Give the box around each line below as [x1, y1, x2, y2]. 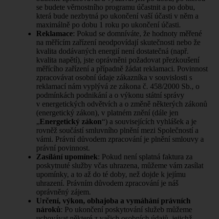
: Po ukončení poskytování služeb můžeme [61, 205, 192, 214]
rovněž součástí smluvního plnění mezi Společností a [36, 126, 198, 134]
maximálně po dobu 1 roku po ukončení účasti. [36, 20, 181, 29]
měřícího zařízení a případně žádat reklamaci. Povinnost [36, 64, 208, 73]
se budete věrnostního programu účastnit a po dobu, [36, 2, 195, 11]
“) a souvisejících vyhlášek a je [102, 117, 197, 126]
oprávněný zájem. [36, 187, 91, 196]
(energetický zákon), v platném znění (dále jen [36, 108, 178, 117]
